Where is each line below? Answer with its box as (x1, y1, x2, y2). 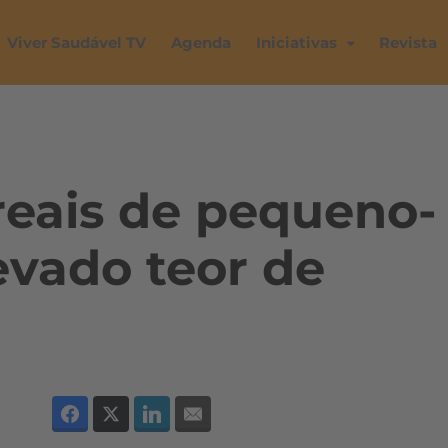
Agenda (171, 33, 231, 52)
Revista (379, 33, 437, 52)
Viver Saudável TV (7, 33, 146, 52)
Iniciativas (256, 33, 337, 52)
